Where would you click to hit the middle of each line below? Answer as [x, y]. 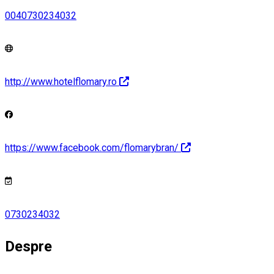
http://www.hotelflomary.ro [61, 81]
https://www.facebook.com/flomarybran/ [92, 148]
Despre [28, 246]
